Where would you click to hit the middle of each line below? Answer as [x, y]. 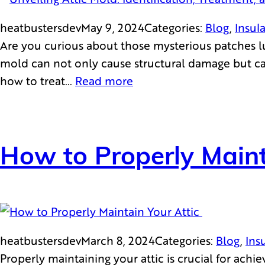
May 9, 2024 [113, 27]
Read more [104, 80]
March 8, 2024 [118, 240]
